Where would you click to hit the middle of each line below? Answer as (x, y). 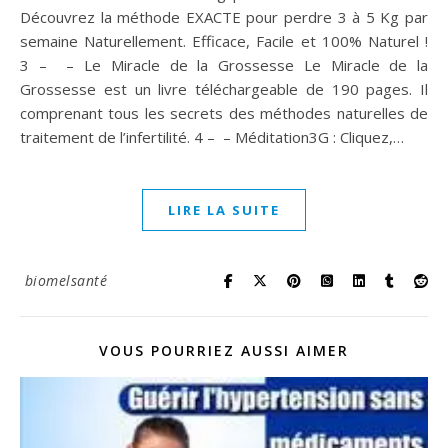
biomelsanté (65, 280)
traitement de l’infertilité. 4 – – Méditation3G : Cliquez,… (212, 136)
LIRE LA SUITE (224, 209)
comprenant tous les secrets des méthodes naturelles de (224, 112)
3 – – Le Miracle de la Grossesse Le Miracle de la (224, 64)
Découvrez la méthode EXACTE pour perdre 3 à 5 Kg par (224, 16)
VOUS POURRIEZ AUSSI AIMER (224, 350)
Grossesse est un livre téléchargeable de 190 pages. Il (224, 88)
